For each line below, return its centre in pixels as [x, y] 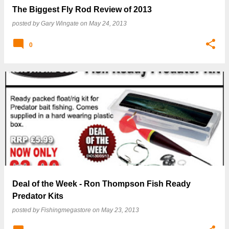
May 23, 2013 [120, 210]
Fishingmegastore [66, 210]
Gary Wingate [60, 24]
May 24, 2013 [108, 24]
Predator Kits [38, 196]
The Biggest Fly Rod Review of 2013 [82, 9]
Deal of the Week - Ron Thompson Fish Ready [101, 184]
